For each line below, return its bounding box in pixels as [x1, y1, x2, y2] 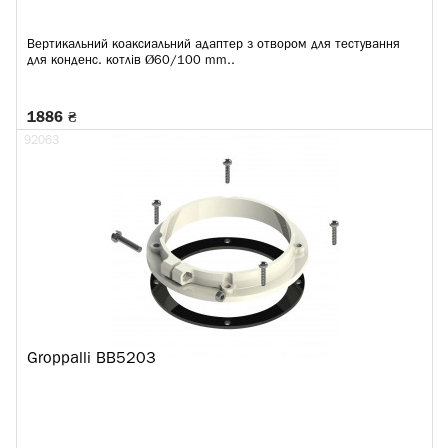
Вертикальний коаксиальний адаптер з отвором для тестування [27, 39, 400, 50]
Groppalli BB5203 [27, 352, 156, 366]
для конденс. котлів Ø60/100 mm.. [27, 55, 235, 66]
